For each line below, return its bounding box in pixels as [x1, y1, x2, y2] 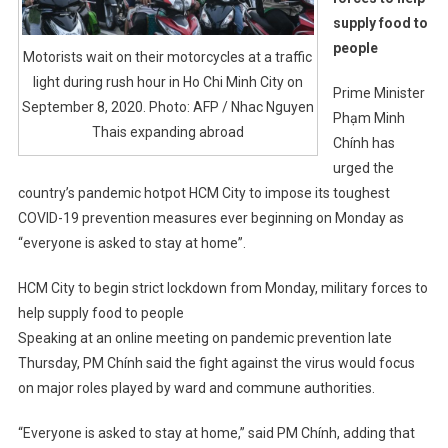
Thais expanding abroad [91, 124, 244, 141]
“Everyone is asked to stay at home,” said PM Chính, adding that [17, 424, 415, 441]
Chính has [332, 134, 395, 151]
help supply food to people [17, 304, 184, 321]
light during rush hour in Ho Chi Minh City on [32, 74, 303, 91]
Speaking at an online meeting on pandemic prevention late [17, 329, 392, 346]
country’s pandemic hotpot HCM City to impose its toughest [17, 184, 390, 201]
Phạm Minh [332, 109, 405, 126]
